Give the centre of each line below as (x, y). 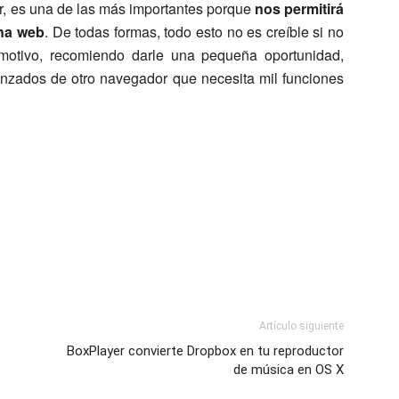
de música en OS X (289, 369)
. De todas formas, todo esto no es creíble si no (194, 31)
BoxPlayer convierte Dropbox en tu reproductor (205, 350)
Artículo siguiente (301, 326)
